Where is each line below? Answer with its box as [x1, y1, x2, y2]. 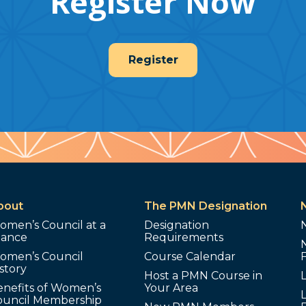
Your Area [144, 281, 199, 294]
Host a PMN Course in [144, 269, 263, 282]
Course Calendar [144, 250, 236, 263]
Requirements [144, 231, 224, 244]
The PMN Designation [144, 199, 268, 212]
